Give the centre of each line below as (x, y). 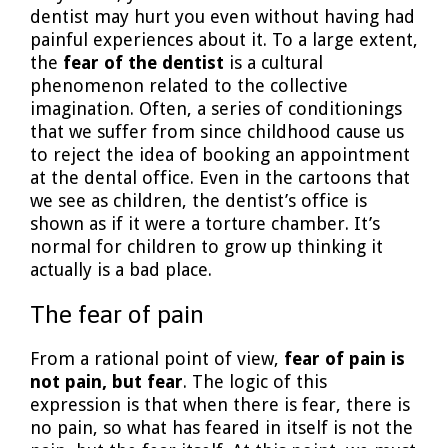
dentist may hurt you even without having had (222, 17)
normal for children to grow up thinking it (206, 247)
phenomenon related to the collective (189, 86)
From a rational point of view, (157, 358)
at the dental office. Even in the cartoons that (220, 178)
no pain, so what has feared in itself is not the (221, 427)
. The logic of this (255, 381)
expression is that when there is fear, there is (220, 404)
